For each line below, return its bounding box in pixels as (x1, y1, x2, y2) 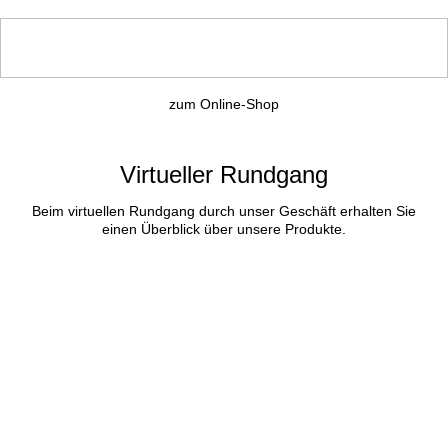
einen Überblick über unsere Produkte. (102, 221, 346, 237)
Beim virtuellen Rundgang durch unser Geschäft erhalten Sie (32, 203, 416, 219)
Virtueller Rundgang (120, 160, 328, 188)
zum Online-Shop (169, 96, 279, 113)
